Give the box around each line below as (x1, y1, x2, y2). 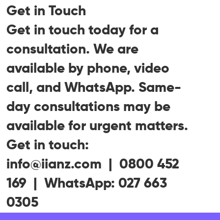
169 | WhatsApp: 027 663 (6, 176, 167, 191)
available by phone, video (6, 61, 170, 76)
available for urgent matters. (6, 119, 189, 133)
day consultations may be (6, 100, 171, 114)
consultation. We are (6, 42, 139, 56)
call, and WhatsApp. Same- (6, 81, 182, 95)
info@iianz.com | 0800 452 (6, 157, 180, 171)
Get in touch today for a (6, 23, 159, 37)
